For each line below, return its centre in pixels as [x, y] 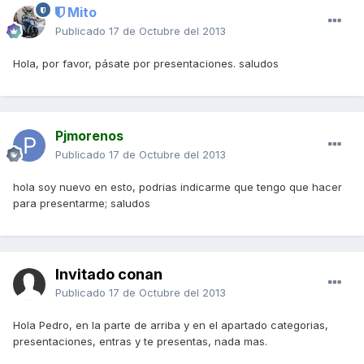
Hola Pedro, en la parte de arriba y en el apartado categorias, [171, 325]
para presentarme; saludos [82, 204]
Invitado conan [109, 275]
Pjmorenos [89, 136]
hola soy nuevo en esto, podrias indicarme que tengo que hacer [178, 187]
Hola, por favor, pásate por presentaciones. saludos [146, 64]
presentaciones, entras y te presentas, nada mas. [140, 342]
